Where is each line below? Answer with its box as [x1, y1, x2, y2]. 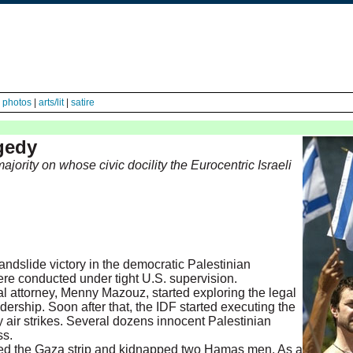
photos [2, 97, 32, 108]
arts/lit [38, 97, 64, 108]
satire [70, 97, 95, 108]
